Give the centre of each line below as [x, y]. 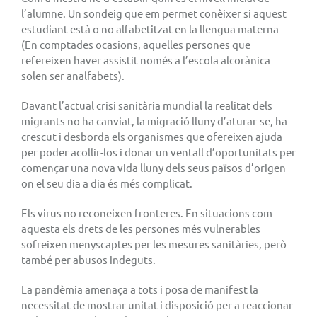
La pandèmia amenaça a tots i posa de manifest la [140, 289]
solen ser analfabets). [73, 75]
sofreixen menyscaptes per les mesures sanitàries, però [154, 243]
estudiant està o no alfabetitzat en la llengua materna [150, 28]
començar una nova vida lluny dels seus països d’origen [154, 167]
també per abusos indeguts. [88, 259]
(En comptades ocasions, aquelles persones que [136, 44]
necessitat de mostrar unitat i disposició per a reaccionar [157, 304]
